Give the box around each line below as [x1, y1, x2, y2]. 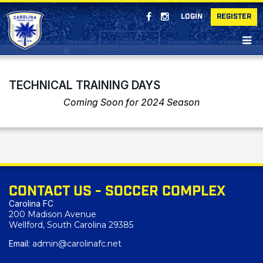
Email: [9, 238, 32, 248]
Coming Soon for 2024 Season [63, 96, 200, 108]
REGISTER [217, 12, 251, 22]
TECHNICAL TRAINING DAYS [9, 78, 160, 92]
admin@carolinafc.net [32, 238, 122, 249]
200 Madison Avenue [9, 209, 96, 220]
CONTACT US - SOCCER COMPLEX [9, 182, 225, 201]
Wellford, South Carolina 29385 [9, 220, 133, 230]
